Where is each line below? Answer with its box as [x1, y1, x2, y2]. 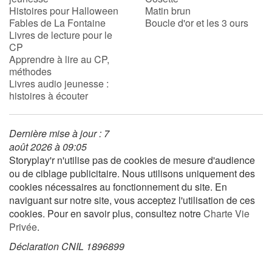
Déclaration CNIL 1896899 [9, 239, 124, 253]
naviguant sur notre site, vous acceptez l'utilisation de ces [9, 192, 255, 207]
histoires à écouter [9, 88, 88, 103]
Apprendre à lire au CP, [9, 52, 109, 66]
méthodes [9, 64, 52, 78]
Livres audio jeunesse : [9, 76, 109, 90]
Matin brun [145, 3, 191, 18]
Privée [9, 219, 37, 234]
